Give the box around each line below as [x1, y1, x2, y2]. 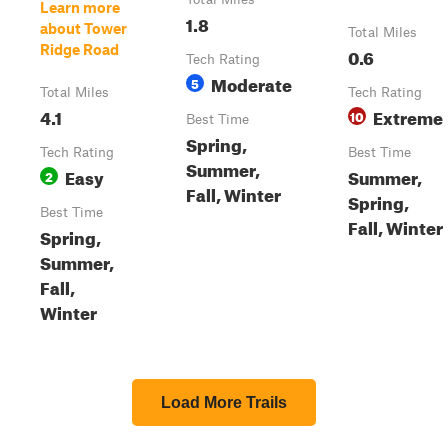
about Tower [40, 19, 127, 37]
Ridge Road [40, 40, 119, 58]
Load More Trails [161, 394, 287, 411]
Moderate [211, 69, 292, 96]
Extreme [373, 102, 443, 129]
